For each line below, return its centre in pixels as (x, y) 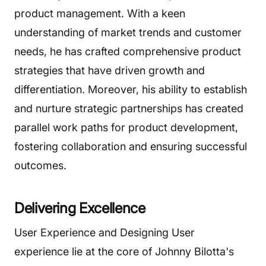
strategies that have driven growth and (110, 70)
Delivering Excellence (80, 208)
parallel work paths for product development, (126, 127)
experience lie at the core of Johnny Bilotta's (124, 251)
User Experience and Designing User (104, 232)
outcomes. (40, 165)
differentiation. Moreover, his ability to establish (131, 89)
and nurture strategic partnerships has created (129, 108)
